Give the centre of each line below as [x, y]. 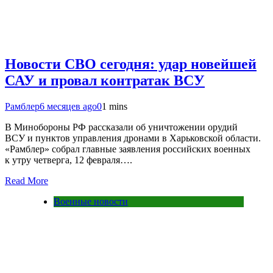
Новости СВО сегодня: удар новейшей [131, 64]
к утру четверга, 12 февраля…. [69, 160]
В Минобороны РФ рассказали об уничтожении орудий [121, 127]
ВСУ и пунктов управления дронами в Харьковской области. [133, 138]
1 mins [115, 107]
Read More [27, 181]
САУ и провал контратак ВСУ [105, 81]
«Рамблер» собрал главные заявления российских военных [128, 149]
